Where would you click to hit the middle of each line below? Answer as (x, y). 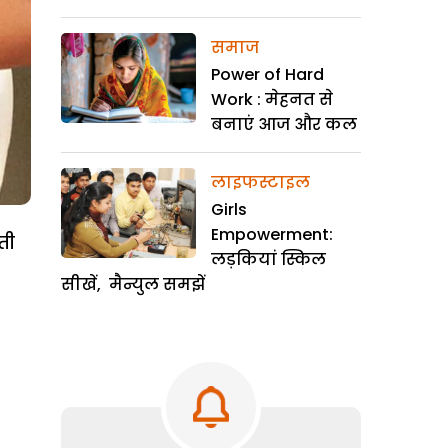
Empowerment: (272, 234)
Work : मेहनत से (272, 99)
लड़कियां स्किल (268, 259)
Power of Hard (267, 74)
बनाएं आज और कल (284, 124)
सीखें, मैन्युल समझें (135, 284)
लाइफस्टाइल (260, 182)
